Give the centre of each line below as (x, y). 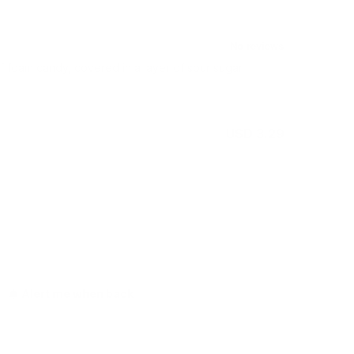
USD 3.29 (255, 134)
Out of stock (71, 220)
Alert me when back (77, 294)
